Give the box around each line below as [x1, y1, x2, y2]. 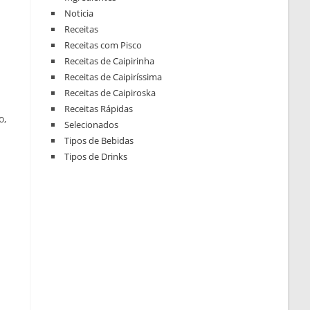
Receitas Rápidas [64, 102, 134, 116]
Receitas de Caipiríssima [64, 71, 163, 84]
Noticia [64, 7, 94, 20]
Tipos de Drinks [64, 150, 128, 163]
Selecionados [64, 118, 119, 131]
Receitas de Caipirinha [64, 55, 155, 68]
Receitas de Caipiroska [64, 86, 156, 100]
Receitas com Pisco [64, 39, 143, 52]
